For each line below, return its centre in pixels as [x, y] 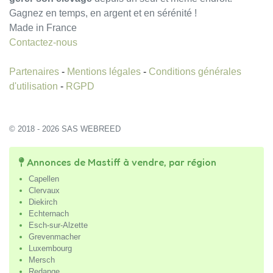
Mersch [42, 260]
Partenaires [35, 71]
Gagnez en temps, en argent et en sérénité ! [103, 13]
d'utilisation [35, 86]
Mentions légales [105, 71]
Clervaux [44, 190]
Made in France [43, 27]
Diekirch [43, 202]
